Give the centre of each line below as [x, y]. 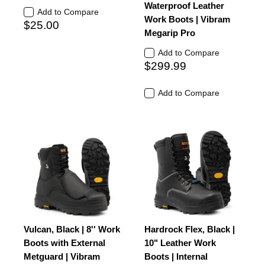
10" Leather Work [180, 243]
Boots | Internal [176, 256]
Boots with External [64, 243]
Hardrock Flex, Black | [190, 229]
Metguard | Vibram [62, 256]
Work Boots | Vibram [187, 19]
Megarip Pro [170, 33]
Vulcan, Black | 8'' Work [72, 229]
